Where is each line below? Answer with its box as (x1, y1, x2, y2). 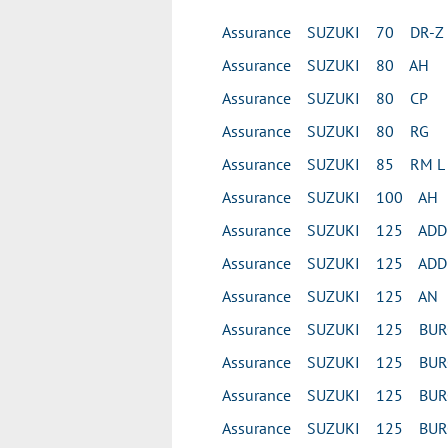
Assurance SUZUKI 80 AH (222, 55, 429, 75)
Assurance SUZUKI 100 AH (222, 187, 438, 207)
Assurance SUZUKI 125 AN (222, 286, 438, 306)
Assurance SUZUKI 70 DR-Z (222, 22, 444, 42)
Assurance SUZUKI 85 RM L (222, 154, 445, 174)
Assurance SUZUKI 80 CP (222, 88, 428, 108)
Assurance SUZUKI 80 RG (222, 121, 429, 141)
